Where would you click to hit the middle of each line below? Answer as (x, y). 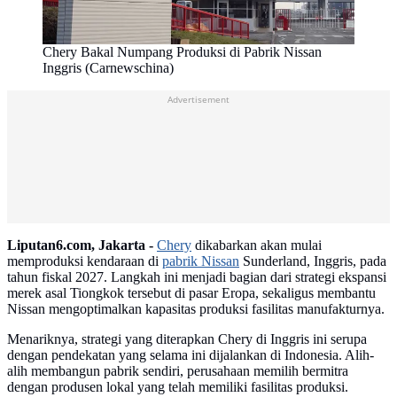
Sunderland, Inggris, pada (313, 261)
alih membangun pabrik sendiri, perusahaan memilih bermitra (178, 371)
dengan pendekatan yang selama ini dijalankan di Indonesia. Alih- (191, 355)
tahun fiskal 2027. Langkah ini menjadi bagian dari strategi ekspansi (197, 277)
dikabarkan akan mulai (257, 245)
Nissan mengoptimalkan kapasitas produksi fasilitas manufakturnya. (196, 309)
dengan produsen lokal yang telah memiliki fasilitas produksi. (178, 387)
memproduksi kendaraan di (85, 261)
